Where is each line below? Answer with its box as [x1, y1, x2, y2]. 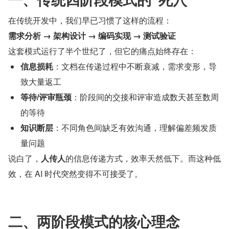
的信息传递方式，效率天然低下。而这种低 [65, 152, 221, 164]
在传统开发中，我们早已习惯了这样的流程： [8, 14, 172, 26]
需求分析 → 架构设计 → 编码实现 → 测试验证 [8, 29, 176, 41]
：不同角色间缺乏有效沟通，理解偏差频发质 [53, 121, 217, 133]
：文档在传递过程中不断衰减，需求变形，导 [53, 60, 217, 72]
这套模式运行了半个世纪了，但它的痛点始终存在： [8, 44, 196, 57]
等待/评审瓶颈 [20, 90, 72, 103]
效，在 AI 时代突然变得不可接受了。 [8, 167, 143, 179]
